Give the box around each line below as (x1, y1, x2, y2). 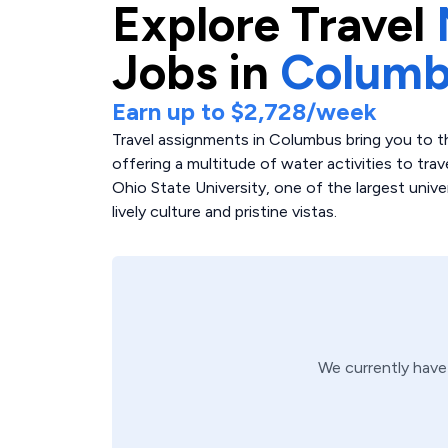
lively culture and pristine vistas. (112, 202, 337, 221)
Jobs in (112, 43, 269, 101)
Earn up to (112, 97, 231, 126)
